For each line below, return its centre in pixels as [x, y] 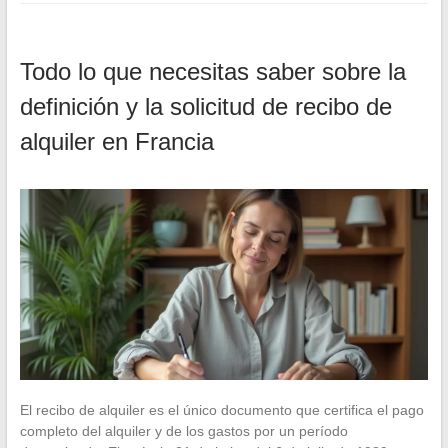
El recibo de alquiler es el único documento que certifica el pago [221, 409]
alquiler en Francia [116, 141]
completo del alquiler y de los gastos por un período [183, 430]
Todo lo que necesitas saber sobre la [212, 71]
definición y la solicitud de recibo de [205, 106]
